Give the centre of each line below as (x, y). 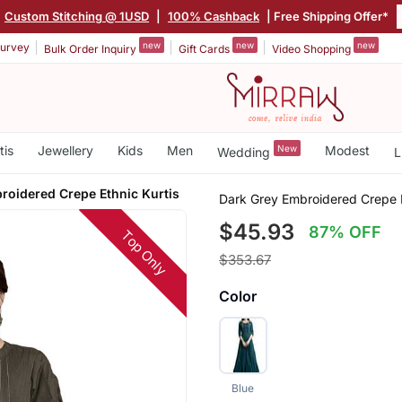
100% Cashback (214, 16)
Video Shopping (313, 48)
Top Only (144, 253)
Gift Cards (205, 48)
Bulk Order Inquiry (92, 48)
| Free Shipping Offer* (326, 16)
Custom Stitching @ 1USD (77, 16)
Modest (347, 150)
